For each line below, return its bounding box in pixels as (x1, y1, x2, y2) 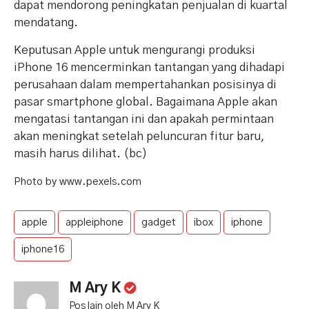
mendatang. (14, 17, 78, 29)
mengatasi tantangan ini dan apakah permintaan (14, 113, 274, 126)
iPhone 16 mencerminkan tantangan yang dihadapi (14, 61, 285, 74)
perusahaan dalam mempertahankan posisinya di (14, 79, 277, 91)
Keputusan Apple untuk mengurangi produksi (14, 44, 255, 57)
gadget (141, 217, 176, 228)
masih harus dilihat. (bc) (14, 148, 148, 160)
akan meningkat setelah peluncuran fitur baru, (14, 130, 265, 143)
